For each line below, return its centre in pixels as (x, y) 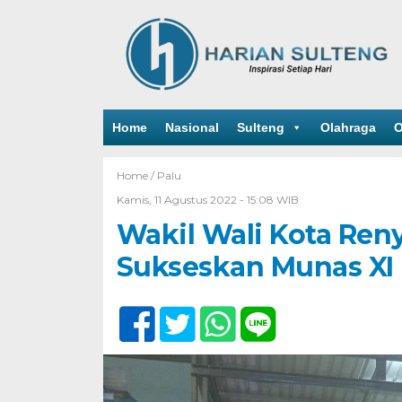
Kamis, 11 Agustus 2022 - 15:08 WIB (207, 200)
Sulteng (260, 127)
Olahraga (348, 127)
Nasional (192, 127)
